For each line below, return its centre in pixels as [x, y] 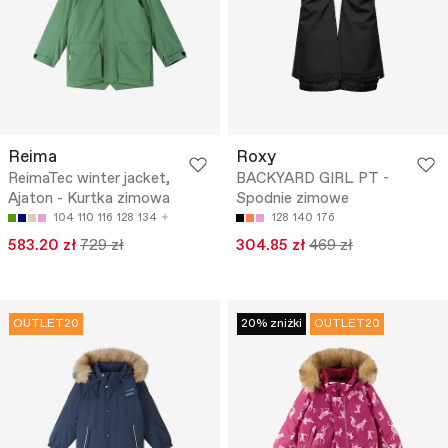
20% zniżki [271, 324]
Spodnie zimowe [292, 199]
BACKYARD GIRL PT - [312, 179]
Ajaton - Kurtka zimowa [89, 199]
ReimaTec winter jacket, [89, 179]
